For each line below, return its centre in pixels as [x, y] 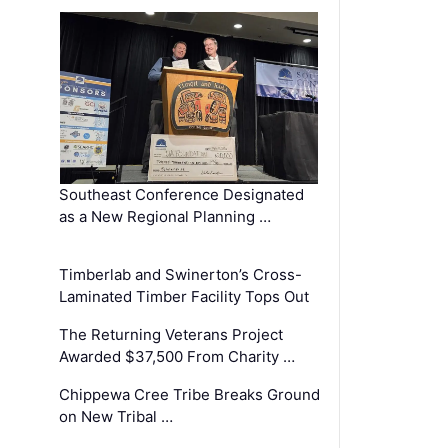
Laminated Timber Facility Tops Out [184, 296]
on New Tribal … [116, 416]
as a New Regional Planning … [165, 216]
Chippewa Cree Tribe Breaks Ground [190, 394]
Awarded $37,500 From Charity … [177, 356]
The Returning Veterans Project [171, 334]
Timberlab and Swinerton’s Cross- [181, 274]
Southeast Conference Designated [182, 194]
